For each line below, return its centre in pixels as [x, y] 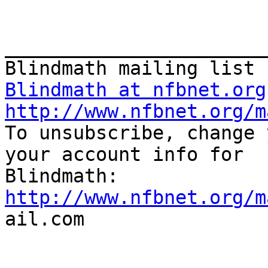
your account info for [124, 155]
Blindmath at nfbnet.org [135, 90]
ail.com [45, 219]
